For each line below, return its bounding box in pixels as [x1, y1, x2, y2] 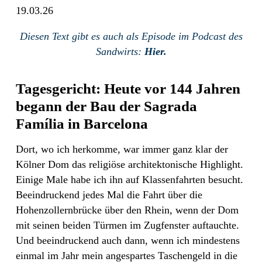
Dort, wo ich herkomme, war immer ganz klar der [16, 143, 228, 155]
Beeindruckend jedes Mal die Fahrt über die [16, 188, 202, 201]
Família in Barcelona [16, 115, 148, 132]
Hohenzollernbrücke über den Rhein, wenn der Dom [16, 204, 239, 216]
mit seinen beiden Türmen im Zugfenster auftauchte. [16, 219, 239, 231]
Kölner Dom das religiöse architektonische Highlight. [16, 158, 243, 170]
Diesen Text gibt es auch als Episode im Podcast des [19, 30, 243, 42]
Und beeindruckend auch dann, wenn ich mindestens [16, 234, 240, 246]
